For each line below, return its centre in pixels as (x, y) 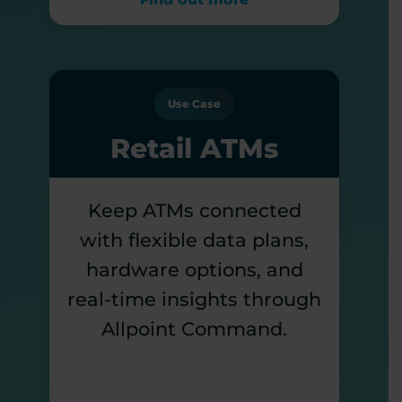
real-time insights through (194, 299)
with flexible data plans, (194, 240)
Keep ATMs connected (194, 210)
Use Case (194, 104)
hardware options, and (194, 270)
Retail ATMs (194, 149)
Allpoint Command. (194, 329)
